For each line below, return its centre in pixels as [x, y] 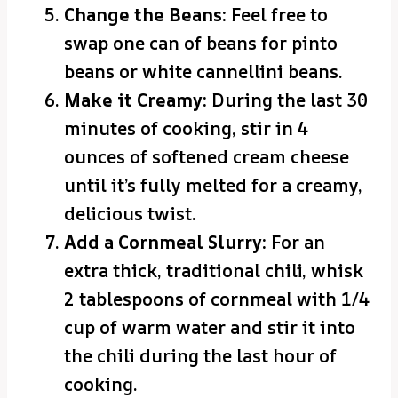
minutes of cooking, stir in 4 [186, 129]
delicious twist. [130, 214]
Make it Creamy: [135, 100]
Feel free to [277, 15]
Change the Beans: [145, 15]
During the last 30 [287, 100]
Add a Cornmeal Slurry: [165, 243]
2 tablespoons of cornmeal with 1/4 [217, 299]
